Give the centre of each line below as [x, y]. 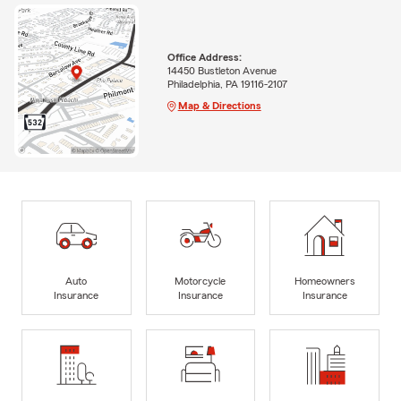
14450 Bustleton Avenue [222, 70]
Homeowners [324, 281]
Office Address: [204, 57]
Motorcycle [200, 281]
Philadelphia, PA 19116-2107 [227, 84]
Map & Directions [219, 105]
